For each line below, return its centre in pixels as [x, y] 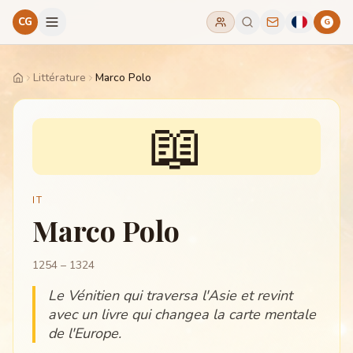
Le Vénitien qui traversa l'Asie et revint [170, 295]
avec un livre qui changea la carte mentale [182, 314]
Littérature [59, 78]
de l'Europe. [85, 333]
